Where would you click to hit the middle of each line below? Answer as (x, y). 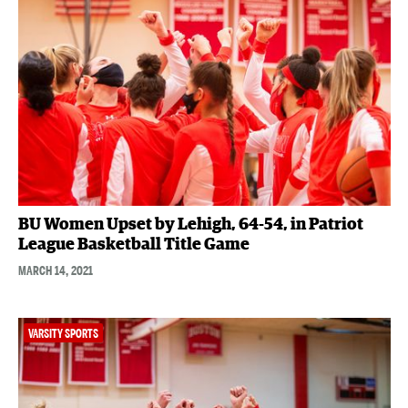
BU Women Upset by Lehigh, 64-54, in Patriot (190, 224)
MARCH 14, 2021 (55, 270)
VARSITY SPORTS (63, 333)
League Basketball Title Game (133, 245)
